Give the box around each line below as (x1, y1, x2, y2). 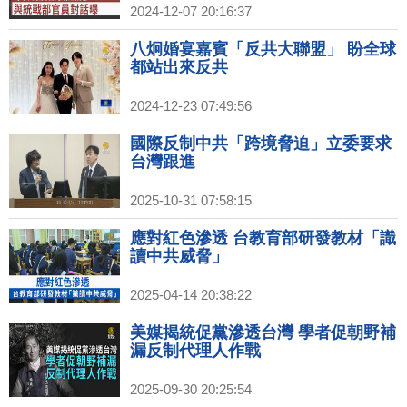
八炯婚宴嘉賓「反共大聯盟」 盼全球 (130, 39, 396, 58)
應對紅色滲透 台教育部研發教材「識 (130, 228, 396, 247)
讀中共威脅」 (130, 246, 228, 265)
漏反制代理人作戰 (130, 341, 261, 360)
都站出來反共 (130, 57, 228, 76)
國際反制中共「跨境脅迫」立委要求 (130, 134, 392, 153)
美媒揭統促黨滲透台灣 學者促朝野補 (130, 323, 396, 342)
